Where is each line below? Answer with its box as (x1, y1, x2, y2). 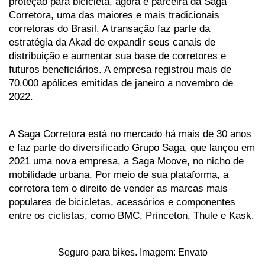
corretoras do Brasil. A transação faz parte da (9, 22, 210, 35)
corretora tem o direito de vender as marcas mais (9, 182, 228, 195)
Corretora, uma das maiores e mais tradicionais (9, 9, 219, 21)
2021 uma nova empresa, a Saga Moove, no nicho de (9, 155, 244, 167)
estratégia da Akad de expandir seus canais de (9, 36, 215, 49)
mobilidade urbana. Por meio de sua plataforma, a (9, 169, 228, 181)
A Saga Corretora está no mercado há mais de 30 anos (9, 128, 251, 140)
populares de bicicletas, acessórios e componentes (9, 196, 235, 208)
